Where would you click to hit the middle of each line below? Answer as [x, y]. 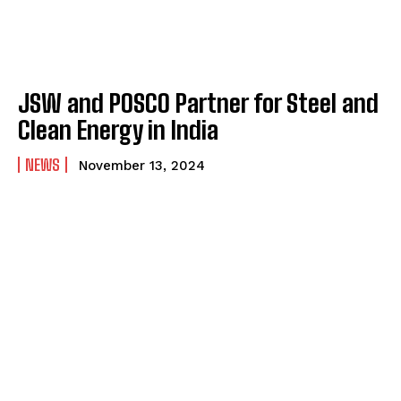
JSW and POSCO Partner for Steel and [198, 103]
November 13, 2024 [142, 166]
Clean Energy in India [118, 130]
